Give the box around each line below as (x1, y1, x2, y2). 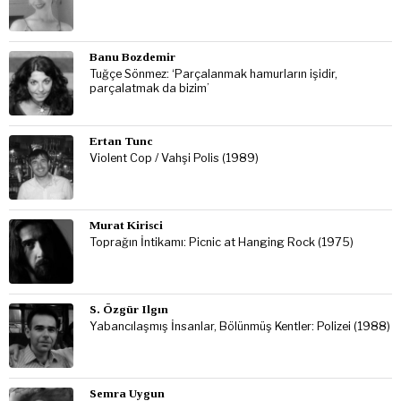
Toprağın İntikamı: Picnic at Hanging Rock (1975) (90, 235, 354, 250)
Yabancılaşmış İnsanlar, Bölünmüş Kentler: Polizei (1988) (90, 320, 390, 334)
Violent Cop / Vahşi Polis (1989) (90, 151, 259, 166)
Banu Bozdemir (90, 50, 175, 64)
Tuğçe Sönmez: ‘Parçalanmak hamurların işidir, (90, 67, 337, 81)
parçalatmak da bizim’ (90, 81, 209, 96)
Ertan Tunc (90, 134, 153, 149)
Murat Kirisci (90, 218, 163, 233)
